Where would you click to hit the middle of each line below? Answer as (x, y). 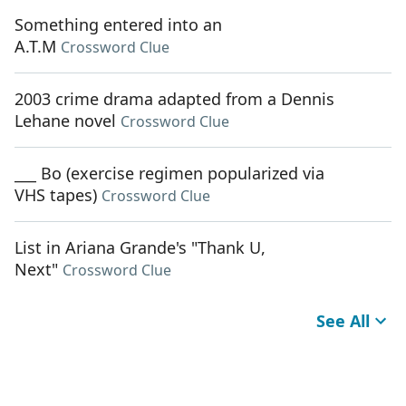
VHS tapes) (56, 195)
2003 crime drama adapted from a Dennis (174, 99)
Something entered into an (118, 25)
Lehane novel (65, 121)
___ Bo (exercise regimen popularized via (169, 174)
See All (343, 321)
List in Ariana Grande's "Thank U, (140, 248)
